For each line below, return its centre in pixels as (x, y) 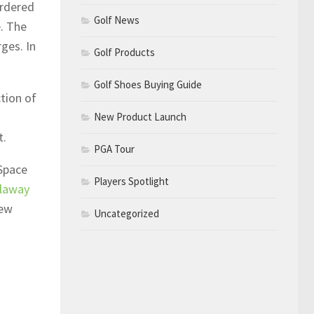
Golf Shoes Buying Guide (148, 84)
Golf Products (124, 52)
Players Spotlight (131, 181)
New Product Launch (140, 116)
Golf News (117, 20)
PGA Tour (114, 149)
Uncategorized (127, 213)
